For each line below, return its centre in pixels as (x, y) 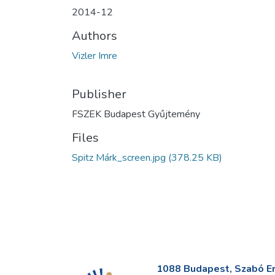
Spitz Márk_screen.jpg (119, 158)
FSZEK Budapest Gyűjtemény (136, 114)
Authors (95, 36)
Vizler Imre (95, 56)
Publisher (99, 94)
